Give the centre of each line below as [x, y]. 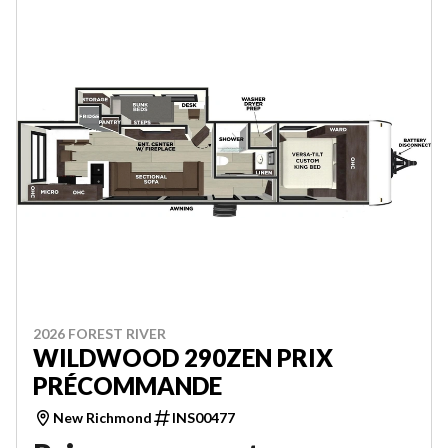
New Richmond [102, 417]
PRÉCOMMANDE [127, 385]
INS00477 [203, 417]
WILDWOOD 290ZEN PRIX [183, 357]
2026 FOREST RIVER [99, 333]
